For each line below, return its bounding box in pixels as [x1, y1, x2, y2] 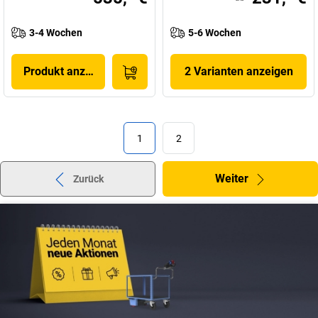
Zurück [72, 173, 104, 185]
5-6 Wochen [188, 27, 241, 38]
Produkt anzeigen [23, 65, 114, 78]
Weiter [214, 172, 248, 185]
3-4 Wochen [29, 27, 82, 38]
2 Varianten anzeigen [184, 65, 293, 78]
